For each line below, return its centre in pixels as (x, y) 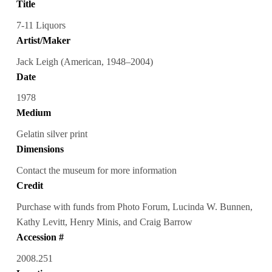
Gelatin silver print (52, 134)
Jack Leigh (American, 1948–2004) (84, 61)
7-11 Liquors (41, 25)
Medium (33, 113)
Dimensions (40, 149)
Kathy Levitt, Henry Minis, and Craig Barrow (104, 222)
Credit (29, 186)
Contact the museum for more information (96, 171)
